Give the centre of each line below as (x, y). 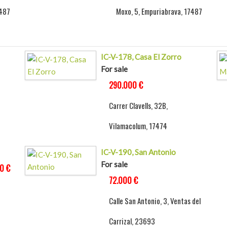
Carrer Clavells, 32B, (138, 106)
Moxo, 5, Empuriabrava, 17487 (159, 11)
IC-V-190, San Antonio (138, 152)
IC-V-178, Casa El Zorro (141, 57)
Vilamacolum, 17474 (138, 126)
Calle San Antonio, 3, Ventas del (155, 201)
